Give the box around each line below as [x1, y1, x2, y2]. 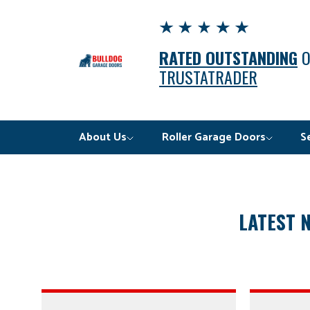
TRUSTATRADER [159, 64, 257, 90]
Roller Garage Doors [161, 128, 266, 147]
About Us [79, 128, 127, 147]
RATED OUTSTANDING [159, 45, 298, 71]
